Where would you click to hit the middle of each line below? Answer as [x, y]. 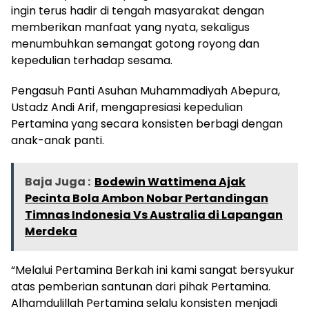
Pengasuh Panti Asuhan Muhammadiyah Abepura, [146, 91]
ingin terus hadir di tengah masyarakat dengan [138, 11]
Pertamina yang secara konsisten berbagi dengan [147, 124]
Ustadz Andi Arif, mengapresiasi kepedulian [127, 107]
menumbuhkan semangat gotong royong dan [135, 44]
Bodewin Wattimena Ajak [170, 182]
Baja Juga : [58, 182]
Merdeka [51, 231]
